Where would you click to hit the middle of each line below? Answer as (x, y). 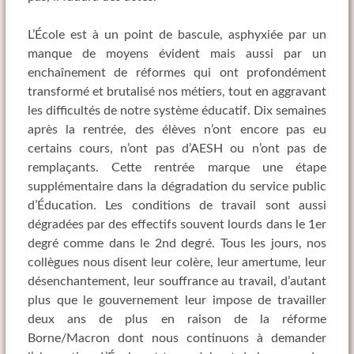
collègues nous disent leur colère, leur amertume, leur (177, 263)
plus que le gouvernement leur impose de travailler (177, 301)
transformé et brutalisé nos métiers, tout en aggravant (177, 92)
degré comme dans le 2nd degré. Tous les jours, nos (177, 244)
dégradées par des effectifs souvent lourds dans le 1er (177, 225)
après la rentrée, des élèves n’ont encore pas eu (177, 130)
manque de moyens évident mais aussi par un (177, 54)
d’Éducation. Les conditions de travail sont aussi (177, 206)
